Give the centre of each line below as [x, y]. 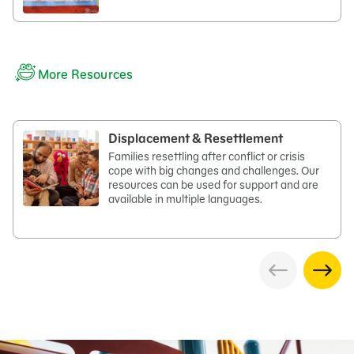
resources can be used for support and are [213, 185]
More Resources [86, 74]
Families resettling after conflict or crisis [207, 156]
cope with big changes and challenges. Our [214, 171]
